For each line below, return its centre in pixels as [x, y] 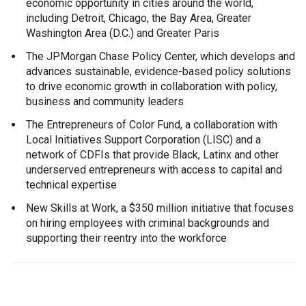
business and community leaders [105, 101]
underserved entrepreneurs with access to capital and [154, 170]
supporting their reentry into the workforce [126, 238]
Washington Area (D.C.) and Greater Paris [123, 33]
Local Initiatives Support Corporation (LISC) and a [143, 140]
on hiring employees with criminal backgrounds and [148, 223]
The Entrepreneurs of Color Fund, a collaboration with [152, 125]
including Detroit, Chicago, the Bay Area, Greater [139, 18]
